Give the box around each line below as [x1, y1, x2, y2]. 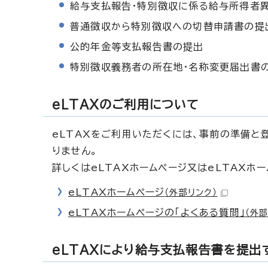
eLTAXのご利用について [52, 98, 199, 110]
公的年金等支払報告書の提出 [70, 42, 204, 51]
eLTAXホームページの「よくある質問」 [68, 208, 246, 217]
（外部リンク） [165, 188, 218, 197]
